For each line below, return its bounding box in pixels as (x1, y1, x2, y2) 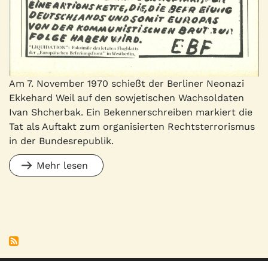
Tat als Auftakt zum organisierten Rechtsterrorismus (9, 121, 255, 133)
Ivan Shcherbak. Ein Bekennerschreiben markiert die (9, 106, 252, 118)
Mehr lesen (36, 160, 88, 172)
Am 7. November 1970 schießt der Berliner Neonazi (9, 78, 244, 90)
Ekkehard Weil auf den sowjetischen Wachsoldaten (9, 92, 244, 104)
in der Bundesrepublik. (9, 135, 114, 147)
